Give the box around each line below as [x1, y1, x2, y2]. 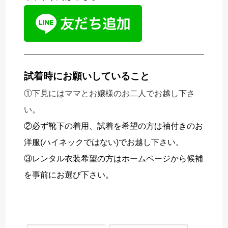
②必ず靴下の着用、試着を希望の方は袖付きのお [24, 121, 204, 130]
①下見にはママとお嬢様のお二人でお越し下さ [24, 89, 195, 98]
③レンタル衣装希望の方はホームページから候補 [24, 154, 204, 163]
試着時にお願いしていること [24, 70, 150, 81]
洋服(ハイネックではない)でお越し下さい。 [24, 137, 184, 147]
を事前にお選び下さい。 [24, 170, 114, 179]
